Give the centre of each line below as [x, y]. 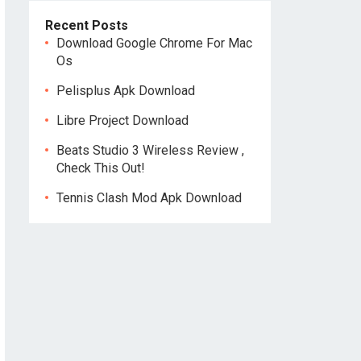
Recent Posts [87, 25]
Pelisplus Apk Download [126, 91]
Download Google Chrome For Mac [154, 43]
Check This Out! [101, 168]
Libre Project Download [122, 120]
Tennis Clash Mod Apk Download [149, 198]
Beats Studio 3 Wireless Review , [150, 150]
